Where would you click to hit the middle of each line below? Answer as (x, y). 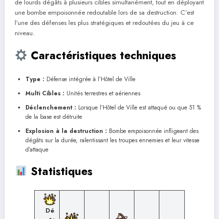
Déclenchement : (51, 107)
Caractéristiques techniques (101, 55)
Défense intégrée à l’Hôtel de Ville (90, 79)
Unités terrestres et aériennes (102, 93)
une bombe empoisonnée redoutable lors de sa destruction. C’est (104, 13)
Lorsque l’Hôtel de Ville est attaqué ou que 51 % (139, 107)
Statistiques (60, 171)
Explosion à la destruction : (66, 131)
